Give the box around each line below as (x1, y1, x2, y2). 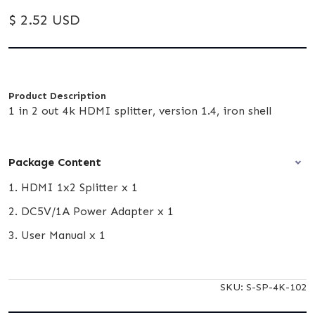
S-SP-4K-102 (246, 280, 307, 293)
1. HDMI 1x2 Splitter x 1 (8, 180, 138, 194)
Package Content (8, 155, 101, 169)
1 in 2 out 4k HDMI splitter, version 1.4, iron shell (8, 103, 271, 117)
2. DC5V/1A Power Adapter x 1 (8, 204, 174, 218)
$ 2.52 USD (8, 11, 80, 28)
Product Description (8, 89, 106, 102)
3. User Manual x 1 (8, 228, 105, 242)
